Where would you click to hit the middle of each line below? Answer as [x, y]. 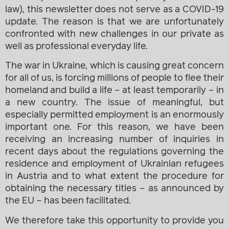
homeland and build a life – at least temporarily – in [114, 91]
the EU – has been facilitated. [68, 201]
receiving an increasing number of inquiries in [114, 140]
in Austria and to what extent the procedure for [114, 177]
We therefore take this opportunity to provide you [114, 221]
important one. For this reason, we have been [114, 128]
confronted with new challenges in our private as [114, 34]
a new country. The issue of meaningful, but [114, 103]
